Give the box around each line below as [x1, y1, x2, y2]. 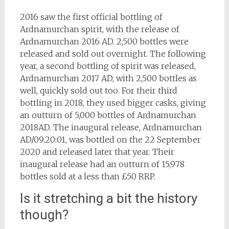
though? [19, 207, 68, 222]
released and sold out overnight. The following [19, 49, 206, 59]
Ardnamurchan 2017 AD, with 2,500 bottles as [19, 73, 197, 83]
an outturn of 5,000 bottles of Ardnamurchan [19, 110, 196, 120]
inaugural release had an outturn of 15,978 [19, 159, 185, 169]
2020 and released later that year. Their [19, 147, 174, 157]
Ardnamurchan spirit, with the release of [19, 24, 179, 34]
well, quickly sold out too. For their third [19, 85, 177, 96]
